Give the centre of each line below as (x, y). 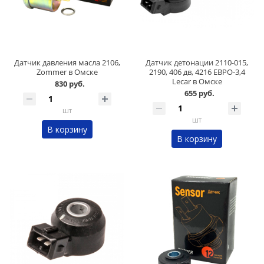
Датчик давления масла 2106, (67, 63)
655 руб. (199, 93)
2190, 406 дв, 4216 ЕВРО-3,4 (197, 72)
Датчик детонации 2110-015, (197, 63)
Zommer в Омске (67, 72)
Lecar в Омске (197, 82)
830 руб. (70, 84)
